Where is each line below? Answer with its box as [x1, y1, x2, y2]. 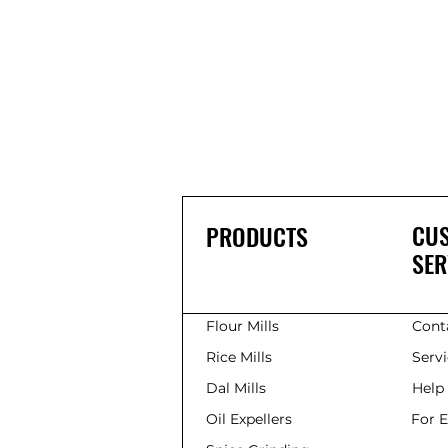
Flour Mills [206, 316, 279, 335]
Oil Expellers [206, 409, 292, 428]
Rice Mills [206, 347, 272, 366]
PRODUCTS [206, 217, 308, 254]
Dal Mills [206, 378, 266, 397]
